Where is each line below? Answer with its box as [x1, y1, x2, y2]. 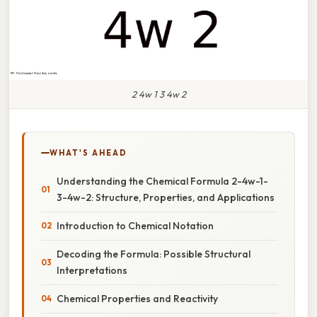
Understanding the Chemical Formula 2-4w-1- [57, 174, 268, 188]
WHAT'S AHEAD [50, 147, 127, 158]
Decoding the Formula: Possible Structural [57, 247, 250, 260]
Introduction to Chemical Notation [57, 219, 214, 232]
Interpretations [57, 263, 127, 277]
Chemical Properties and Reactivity [57, 292, 218, 305]
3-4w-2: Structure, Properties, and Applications [57, 190, 275, 204]
